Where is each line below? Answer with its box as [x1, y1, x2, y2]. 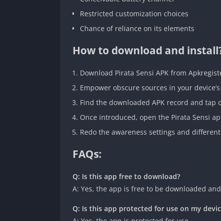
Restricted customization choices [80, 8, 188, 18]
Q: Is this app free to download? [73, 171, 180, 181]
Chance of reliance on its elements [80, 23, 194, 33]
